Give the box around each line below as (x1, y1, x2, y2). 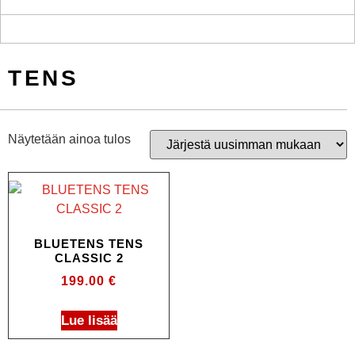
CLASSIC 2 (54, 251, 124, 265)
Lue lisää (60, 312, 117, 328)
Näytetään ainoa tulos (8, 132, 131, 146)
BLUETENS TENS (34, 237, 143, 251)
